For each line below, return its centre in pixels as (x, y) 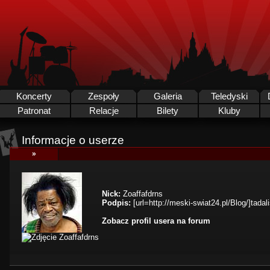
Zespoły (104, 96)
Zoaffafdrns (142, 194)
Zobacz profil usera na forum (156, 221)
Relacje (104, 111)
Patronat (34, 111)
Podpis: (116, 203)
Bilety (168, 111)
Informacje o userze (73, 140)
